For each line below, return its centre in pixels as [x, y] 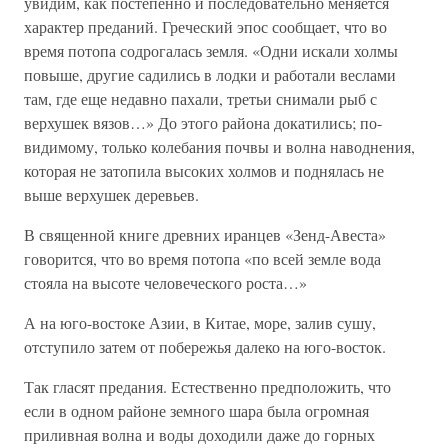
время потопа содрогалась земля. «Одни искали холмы [211, 50]
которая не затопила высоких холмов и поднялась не [204, 170]
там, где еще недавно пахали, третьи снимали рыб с [200, 98]
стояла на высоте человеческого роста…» [165, 282]
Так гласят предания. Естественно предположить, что [207, 386]
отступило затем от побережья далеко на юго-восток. [205, 346]
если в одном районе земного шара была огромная [196, 410]
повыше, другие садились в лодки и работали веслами [210, 74]
